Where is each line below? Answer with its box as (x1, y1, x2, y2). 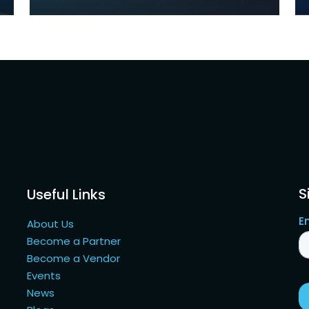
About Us (27, 216, 74, 231)
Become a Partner (27, 233, 121, 248)
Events (27, 268, 61, 283)
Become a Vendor (27, 250, 121, 266)
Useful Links (27, 184, 106, 204)
